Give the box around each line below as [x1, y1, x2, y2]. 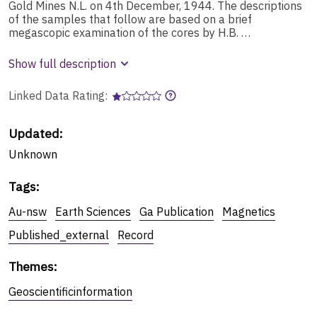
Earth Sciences [55, 204, 131, 219]
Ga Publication [139, 204, 214, 219]
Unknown [8, 146, 57, 161]
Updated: [8, 125, 63, 142]
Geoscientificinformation [8, 284, 132, 299]
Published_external [8, 227, 109, 242]
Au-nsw [8, 204, 47, 219]
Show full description [8, 56, 116, 71]
